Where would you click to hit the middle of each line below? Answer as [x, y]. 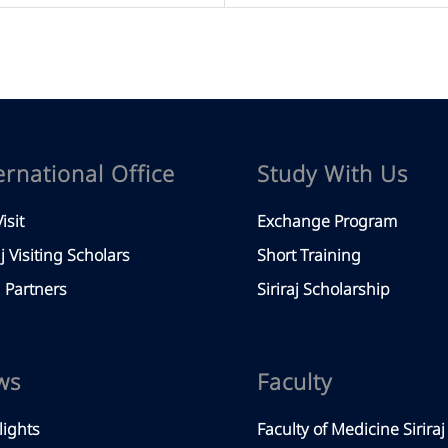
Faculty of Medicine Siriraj [351, 430]
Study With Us [333, 175]
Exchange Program [327, 221]
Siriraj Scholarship [324, 289]
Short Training [309, 255]
